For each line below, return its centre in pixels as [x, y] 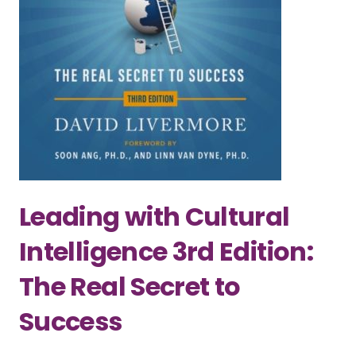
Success [71, 322]
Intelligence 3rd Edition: [166, 252]
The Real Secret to [130, 287]
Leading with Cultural [155, 217]
